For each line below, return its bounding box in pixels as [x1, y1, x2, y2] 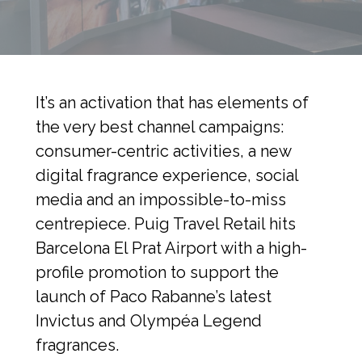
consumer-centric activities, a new [36, 141, 291, 161]
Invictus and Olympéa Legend [36, 311, 262, 330]
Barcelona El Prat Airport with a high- [36, 238, 307, 258]
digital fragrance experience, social [36, 166, 298, 185]
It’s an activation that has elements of [36, 93, 309, 112]
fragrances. [36, 335, 119, 355]
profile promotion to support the [36, 263, 279, 282]
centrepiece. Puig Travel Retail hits [36, 214, 296, 234]
